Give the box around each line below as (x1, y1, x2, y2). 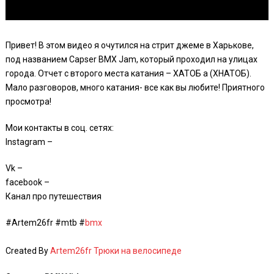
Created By (5, 246, 50, 256)
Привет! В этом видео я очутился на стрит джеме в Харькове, (5, 40, 254, 50)
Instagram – (5, 137, 53, 147)
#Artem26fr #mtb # (5, 218, 85, 228)
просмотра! (5, 97, 51, 106)
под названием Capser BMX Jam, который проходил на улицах (5, 54, 257, 64)
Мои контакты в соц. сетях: (5, 123, 114, 133)
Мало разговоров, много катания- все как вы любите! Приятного (5, 83, 265, 92)
